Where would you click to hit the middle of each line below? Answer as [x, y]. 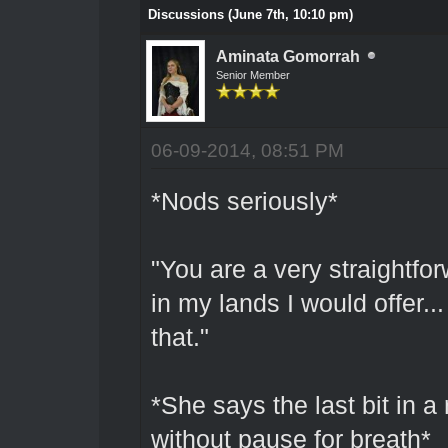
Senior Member [252, 74]
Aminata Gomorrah [287, 56]
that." [179, 337]
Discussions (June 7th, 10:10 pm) [250, 14]
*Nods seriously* [244, 201]
